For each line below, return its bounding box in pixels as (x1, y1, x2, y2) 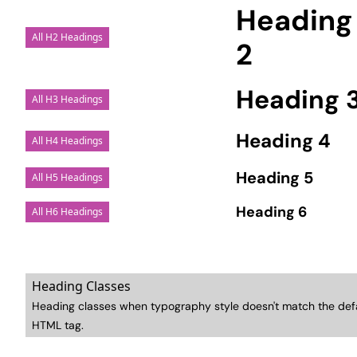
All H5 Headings (32, 171, 104, 185)
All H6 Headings (32, 205, 104, 219)
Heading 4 (236, 128, 331, 154)
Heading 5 (236, 167, 314, 189)
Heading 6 (236, 202, 308, 222)
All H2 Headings (32, 30, 104, 45)
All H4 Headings (32, 133, 104, 147)
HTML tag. (32, 318, 84, 333)
